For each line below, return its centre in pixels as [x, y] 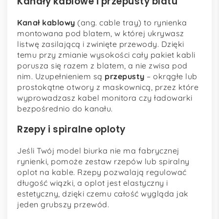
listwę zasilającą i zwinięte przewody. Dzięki [101, 44]
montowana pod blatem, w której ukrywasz [101, 33]
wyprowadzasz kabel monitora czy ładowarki [105, 98]
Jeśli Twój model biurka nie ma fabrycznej [98, 150]
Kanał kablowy [46, 23]
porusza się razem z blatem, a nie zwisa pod [102, 66]
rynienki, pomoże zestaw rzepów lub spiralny [103, 161]
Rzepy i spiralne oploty [71, 129]
